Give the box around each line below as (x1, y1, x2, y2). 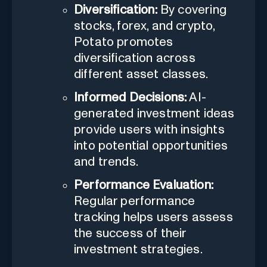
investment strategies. (74, 243, 203, 256)
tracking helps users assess (74, 210, 233, 223)
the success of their (74, 226, 187, 240)
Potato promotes (74, 35, 173, 48)
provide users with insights (74, 123, 225, 136)
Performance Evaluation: (74, 178, 214, 191)
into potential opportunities (74, 139, 228, 152)
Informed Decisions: (74, 91, 187, 104)
